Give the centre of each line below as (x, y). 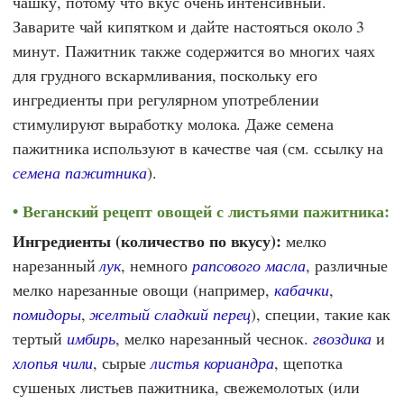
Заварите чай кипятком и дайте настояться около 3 (189, 27)
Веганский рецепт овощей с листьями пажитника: (206, 211)
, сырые (122, 362)
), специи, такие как (321, 313)
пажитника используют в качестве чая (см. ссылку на (198, 148)
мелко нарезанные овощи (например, (144, 289)
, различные (347, 265)
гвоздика (342, 338)
